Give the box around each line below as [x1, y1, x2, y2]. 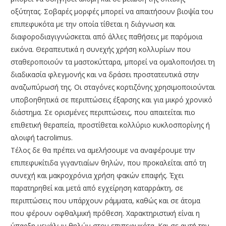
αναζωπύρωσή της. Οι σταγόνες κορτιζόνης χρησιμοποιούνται [11, 82, 215, 92]
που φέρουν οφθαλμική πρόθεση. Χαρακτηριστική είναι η [11, 208, 200, 218]
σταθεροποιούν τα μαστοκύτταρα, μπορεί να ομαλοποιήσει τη [11, 56, 215, 67]
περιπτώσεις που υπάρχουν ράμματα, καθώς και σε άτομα [11, 195, 200, 205]
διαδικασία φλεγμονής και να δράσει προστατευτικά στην [11, 69, 199, 79]
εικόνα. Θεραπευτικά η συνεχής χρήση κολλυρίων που [11, 44, 191, 54]
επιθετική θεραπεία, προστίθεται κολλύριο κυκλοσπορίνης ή [11, 120, 210, 130]
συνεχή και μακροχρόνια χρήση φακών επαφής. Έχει [11, 170, 184, 180]
